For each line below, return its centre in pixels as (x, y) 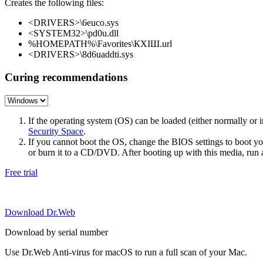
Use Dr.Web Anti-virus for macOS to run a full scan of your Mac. (126, 252)
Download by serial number (56, 232)
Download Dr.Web (40, 212)
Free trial (21, 172)
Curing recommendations (66, 77)
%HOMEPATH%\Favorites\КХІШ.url (100, 44)
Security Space (56, 131)
